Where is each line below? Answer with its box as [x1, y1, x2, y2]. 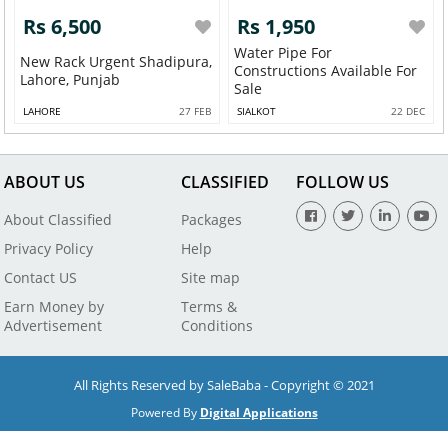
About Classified [4, 209, 113, 229]
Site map [180, 267, 240, 287]
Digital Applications [199, 403, 318, 421]
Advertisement [4, 315, 103, 335]
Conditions [180, 315, 253, 335]
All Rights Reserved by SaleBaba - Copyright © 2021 [73, 375, 375, 394]
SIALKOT [237, 104, 277, 119]
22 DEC [390, 104, 425, 119]
